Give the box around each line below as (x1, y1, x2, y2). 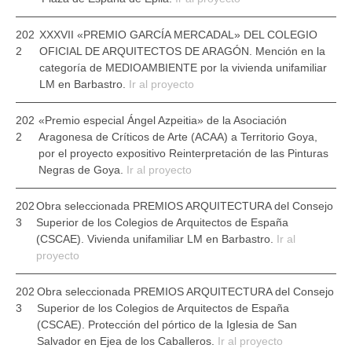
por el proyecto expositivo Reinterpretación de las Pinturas (38, 147, 328, 159)
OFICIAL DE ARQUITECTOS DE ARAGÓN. (39, 45, 253, 57)
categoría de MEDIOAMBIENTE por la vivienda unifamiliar (39, 61, 328, 74)
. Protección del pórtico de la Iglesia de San (81, 318, 297, 331)
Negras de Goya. (38, 163, 126, 176)
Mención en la (252, 45, 326, 57)
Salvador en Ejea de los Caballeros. (36, 335, 218, 347)
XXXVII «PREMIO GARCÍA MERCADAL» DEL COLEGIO (39, 28, 318, 41)
